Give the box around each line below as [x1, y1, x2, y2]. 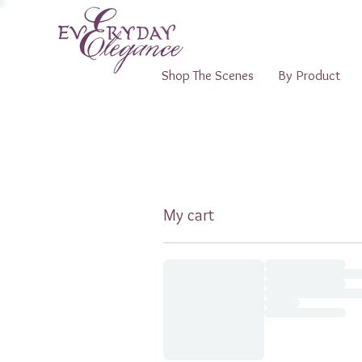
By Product [278, 66, 340, 83]
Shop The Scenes [162, 66, 254, 83]
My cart [163, 204, 214, 225]
